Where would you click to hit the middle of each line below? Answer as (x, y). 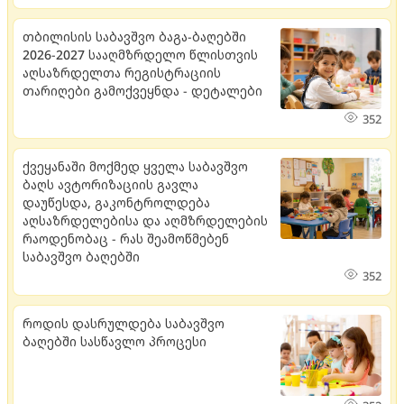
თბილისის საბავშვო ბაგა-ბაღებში (134, 36)
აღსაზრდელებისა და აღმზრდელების (145, 220)
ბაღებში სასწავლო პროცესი (115, 341)
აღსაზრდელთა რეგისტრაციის (122, 72)
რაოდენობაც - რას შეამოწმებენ (126, 238)
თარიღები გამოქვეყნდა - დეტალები (142, 90)
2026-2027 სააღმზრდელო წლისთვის (140, 54)
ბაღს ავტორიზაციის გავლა (110, 184)
